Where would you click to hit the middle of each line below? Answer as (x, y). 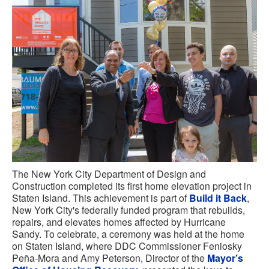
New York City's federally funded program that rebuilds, (128, 210)
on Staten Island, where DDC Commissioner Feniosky (127, 246)
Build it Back (218, 198)
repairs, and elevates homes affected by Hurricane (119, 222)
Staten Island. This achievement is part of (101, 198)
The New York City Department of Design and (109, 174)
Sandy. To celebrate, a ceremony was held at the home (128, 234)
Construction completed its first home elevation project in (132, 186)
